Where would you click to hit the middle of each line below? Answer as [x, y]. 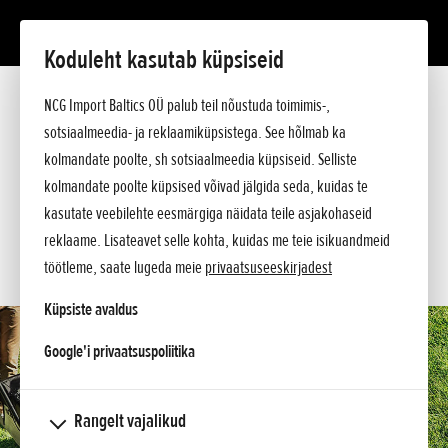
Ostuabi [38, 166]
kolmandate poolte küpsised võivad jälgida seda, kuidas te [206, 186]
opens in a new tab [246, 350]
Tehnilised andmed [65, 122]
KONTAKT [125, 258]
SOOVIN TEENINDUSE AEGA [192, 210]
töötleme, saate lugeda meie [124, 267]
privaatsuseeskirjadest [268, 267]
